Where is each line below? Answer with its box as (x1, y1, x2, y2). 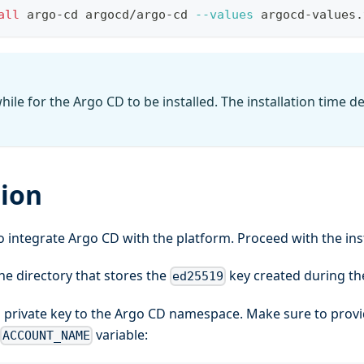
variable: (93, 325, 149, 344)
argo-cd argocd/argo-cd (19, 7, 195, 23)
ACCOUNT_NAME (2, 328, 91, 344)
